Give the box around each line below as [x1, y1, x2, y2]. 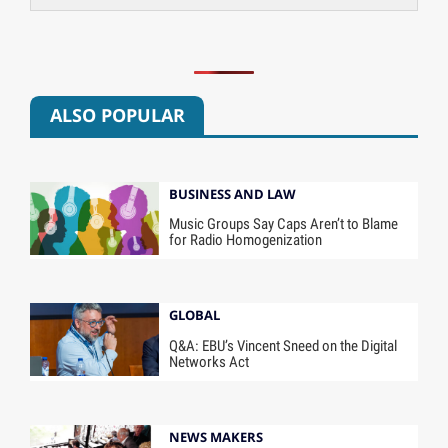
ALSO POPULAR [49, 103, 185, 128]
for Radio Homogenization [169, 231, 323, 250]
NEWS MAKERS [169, 427, 264, 446]
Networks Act [169, 353, 250, 372]
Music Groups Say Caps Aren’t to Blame [169, 215, 399, 234]
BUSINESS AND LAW [169, 184, 297, 203]
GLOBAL [169, 306, 221, 325]
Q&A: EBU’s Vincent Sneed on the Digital [169, 337, 398, 356]
